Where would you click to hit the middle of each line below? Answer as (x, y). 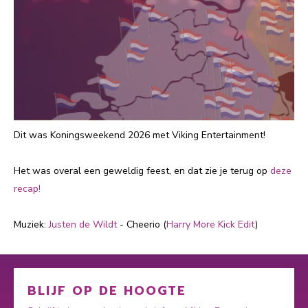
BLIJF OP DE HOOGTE (107, 290)
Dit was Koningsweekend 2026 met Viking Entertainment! (141, 135)
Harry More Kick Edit (211, 224)
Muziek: (31, 224)
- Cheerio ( (142, 224)
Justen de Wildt (83, 224)
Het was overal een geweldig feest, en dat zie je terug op (142, 170)
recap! (29, 188)
